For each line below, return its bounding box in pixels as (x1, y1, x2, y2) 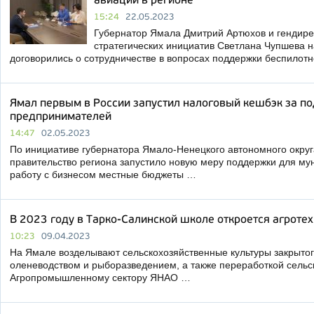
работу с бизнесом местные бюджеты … (10, 169, 196, 180)
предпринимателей (10, 111, 111, 123)
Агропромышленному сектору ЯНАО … (10, 272, 191, 283)
